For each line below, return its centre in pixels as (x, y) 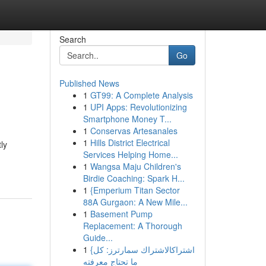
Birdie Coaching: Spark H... (134, 178)
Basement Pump (121, 214)
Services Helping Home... (130, 154)
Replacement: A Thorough (132, 226)
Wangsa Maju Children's (135, 166)
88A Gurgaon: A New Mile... (135, 202)
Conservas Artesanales (134, 131)
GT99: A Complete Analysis (141, 95)
